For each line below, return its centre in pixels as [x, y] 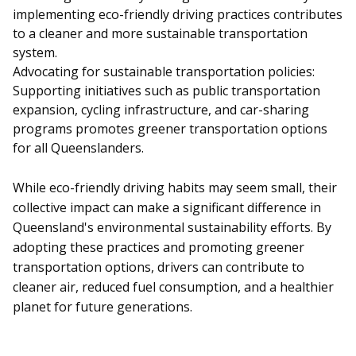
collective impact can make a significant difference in [167, 208]
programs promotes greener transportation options [170, 129]
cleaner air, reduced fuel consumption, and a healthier [173, 287]
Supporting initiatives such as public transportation [166, 91]
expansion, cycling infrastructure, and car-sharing [161, 110]
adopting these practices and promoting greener [159, 248]
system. [35, 53]
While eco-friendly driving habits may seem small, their [175, 188]
